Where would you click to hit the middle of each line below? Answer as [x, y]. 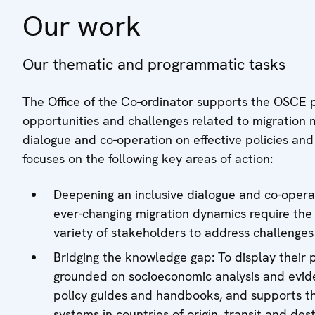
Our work [82, 26]
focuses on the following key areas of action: [148, 159]
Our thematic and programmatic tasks [154, 65]
